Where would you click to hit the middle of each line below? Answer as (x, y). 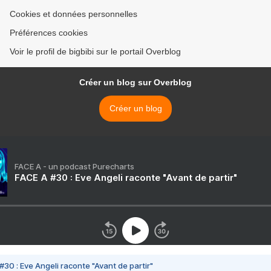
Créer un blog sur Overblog (135, 83)
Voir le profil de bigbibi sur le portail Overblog (95, 52)
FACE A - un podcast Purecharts (74, 167)
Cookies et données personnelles (73, 14)
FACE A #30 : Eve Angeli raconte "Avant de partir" (126, 178)
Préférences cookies (49, 33)
